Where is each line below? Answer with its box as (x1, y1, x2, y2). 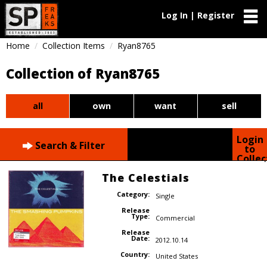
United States (155, 251, 198, 260)
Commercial (155, 213, 195, 223)
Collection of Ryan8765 (6, 64, 160, 82)
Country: (120, 249, 150, 259)
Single (155, 191, 175, 201)
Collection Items (42, 40, 105, 51)
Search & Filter (33, 138, 105, 152)
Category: (116, 190, 150, 199)
